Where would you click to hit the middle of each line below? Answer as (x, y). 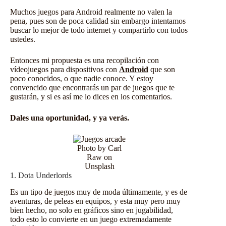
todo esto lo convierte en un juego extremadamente (91, 219)
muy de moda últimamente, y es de (131, 192)
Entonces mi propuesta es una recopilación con (84, 60)
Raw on (100, 157)
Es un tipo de (32, 192)
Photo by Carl (100, 148)
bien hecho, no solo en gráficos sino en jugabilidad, (92, 210)
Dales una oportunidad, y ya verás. (70, 118)
